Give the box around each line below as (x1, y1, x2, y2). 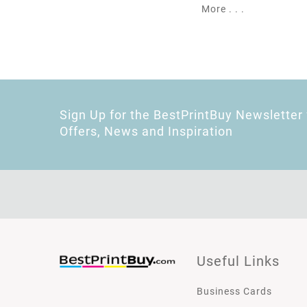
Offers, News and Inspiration (60, 123, 233, 138)
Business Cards (197, 285, 272, 297)
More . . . (201, 3, 245, 14)
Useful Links (197, 252, 280, 269)
